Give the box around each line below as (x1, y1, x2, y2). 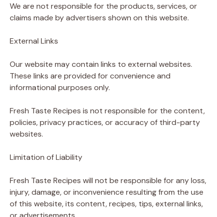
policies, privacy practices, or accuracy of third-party (10, 117, 200, 127)
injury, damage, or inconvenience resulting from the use (10, 187, 203, 197)
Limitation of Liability (10, 152, 82, 162)
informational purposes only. (10, 82, 110, 93)
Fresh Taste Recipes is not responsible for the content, (10, 106, 205, 116)
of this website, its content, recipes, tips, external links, (10, 199, 203, 209)
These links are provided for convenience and (10, 71, 170, 81)
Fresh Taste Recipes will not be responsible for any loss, (10, 175, 206, 186)
